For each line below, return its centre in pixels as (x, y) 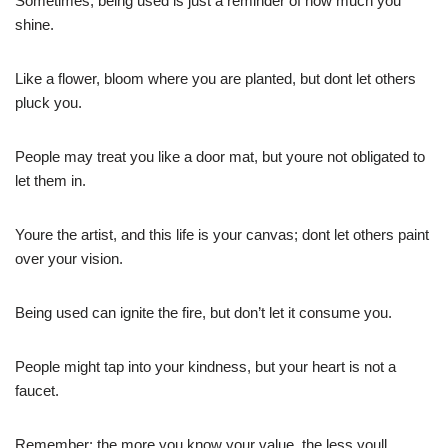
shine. (34, 24)
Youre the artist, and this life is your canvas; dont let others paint (222, 234)
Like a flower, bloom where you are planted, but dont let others (215, 78)
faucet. (37, 390)
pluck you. (48, 102)
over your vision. (69, 258)
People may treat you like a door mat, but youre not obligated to (220, 156)
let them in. (50, 180)
